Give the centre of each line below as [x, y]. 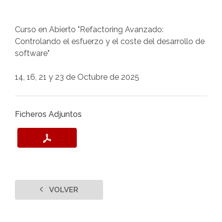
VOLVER [63, 190]
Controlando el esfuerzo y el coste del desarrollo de [110, 41]
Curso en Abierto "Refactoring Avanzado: [89, 29]
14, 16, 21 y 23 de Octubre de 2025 [77, 77]
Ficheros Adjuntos [48, 114]
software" [32, 53]
